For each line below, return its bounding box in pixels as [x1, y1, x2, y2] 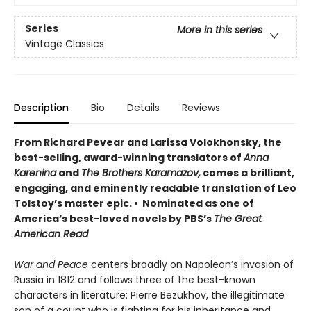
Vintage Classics [25, 37, 104, 51]
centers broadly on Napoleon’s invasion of [88, 258, 294, 272]
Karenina [14, 166, 56, 180]
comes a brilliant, [201, 166, 294, 180]
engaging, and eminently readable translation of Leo [14, 181, 296, 196]
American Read [14, 227, 88, 242]
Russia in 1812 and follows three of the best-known [14, 273, 255, 287]
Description [14, 101, 69, 115]
